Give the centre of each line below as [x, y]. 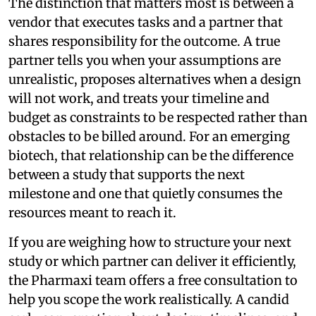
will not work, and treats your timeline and [139, 99]
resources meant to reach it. [92, 213]
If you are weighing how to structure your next [150, 243]
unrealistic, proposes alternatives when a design [155, 80]
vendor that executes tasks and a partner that [146, 23]
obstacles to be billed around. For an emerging [149, 137]
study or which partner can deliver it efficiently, [152, 262]
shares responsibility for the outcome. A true [144, 42]
